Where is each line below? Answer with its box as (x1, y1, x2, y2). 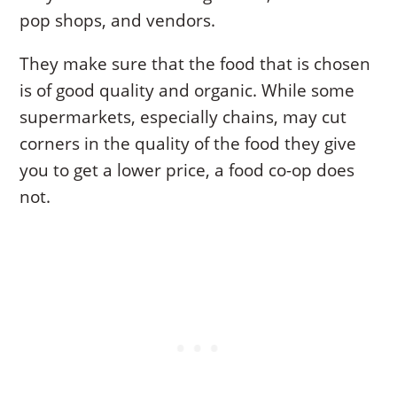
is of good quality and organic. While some (19, 79, 355, 103)
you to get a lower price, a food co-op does (19, 159, 355, 183)
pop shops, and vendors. (19, 9, 216, 33)
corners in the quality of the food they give (19, 132, 357, 156)
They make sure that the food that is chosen (19, 52, 371, 76)
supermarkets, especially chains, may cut (19, 105, 347, 129)
